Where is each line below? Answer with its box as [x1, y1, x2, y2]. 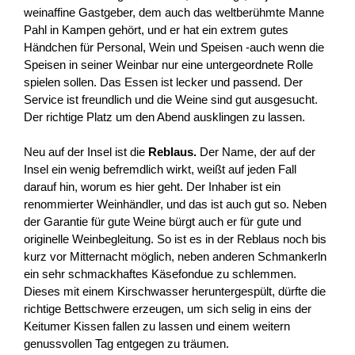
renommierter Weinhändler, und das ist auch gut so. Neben [24, 197, 326, 212]
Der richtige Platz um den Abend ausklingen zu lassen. [24, 109, 305, 124]
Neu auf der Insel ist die [24, 145, 148, 159]
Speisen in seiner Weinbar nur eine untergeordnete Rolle [24, 57, 313, 71]
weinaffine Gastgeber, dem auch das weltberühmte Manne [24, 5, 324, 19]
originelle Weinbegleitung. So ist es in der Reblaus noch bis [24, 232, 326, 246]
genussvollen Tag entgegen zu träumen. [24, 337, 229, 351]
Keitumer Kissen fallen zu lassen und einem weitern [24, 319, 290, 334]
